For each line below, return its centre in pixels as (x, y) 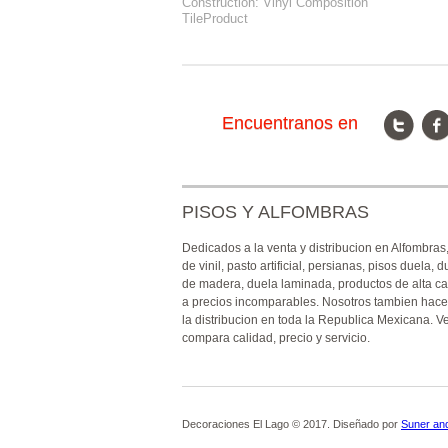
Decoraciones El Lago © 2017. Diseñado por (291, 424)
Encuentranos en (290, 123)
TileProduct (215, 18)
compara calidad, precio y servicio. (276, 338)
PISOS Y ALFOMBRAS (275, 212)
